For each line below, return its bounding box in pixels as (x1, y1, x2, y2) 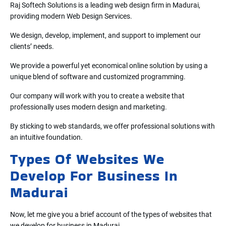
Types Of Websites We (10, 149, 164, 169)
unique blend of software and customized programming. (10, 72, 186, 81)
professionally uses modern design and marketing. (10, 102, 167, 111)
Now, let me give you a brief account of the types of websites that (10, 210, 212, 218)
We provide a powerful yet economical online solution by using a (10, 61, 208, 70)
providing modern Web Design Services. (10, 12, 132, 20)
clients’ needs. (10, 42, 54, 50)
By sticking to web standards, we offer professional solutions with (10, 122, 215, 130)
